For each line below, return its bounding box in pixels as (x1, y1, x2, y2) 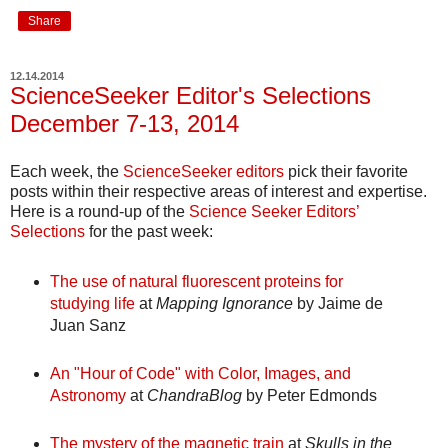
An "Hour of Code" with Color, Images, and (49, 365, 351, 383)
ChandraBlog (146, 387, 242, 405)
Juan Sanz (49, 317, 126, 335)
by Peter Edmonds (241, 387, 377, 405)
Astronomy (49, 387, 126, 405)
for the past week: (85, 222, 213, 240)
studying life (49, 295, 139, 313)
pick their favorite (284, 162, 408, 180)
